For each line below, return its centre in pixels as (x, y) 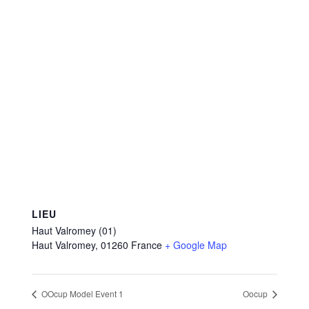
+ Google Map (196, 245)
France (147, 245)
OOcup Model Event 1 (81, 294)
